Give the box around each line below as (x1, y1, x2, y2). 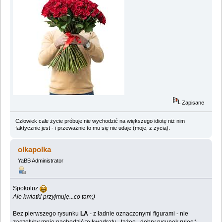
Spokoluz (13, 185, 40, 192)
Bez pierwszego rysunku (13, 210, 79, 218)
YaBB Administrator (17, 157, 63, 164)
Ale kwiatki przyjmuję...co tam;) (13, 193, 96, 201)
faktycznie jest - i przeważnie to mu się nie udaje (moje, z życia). (15, 124, 170, 131)
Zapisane (180, 99, 205, 106)
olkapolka (18, 145, 52, 154)
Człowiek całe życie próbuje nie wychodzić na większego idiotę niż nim (15, 117, 185, 124)
